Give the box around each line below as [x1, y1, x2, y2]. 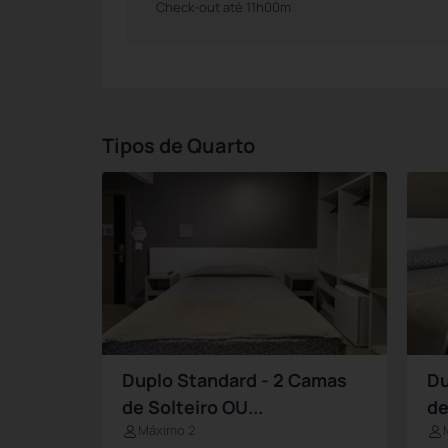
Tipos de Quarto [102, 132, 255, 159]
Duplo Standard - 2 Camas [122, 368, 347, 393]
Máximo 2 [138, 421, 195, 440]
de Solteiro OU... [122, 395, 263, 420]
